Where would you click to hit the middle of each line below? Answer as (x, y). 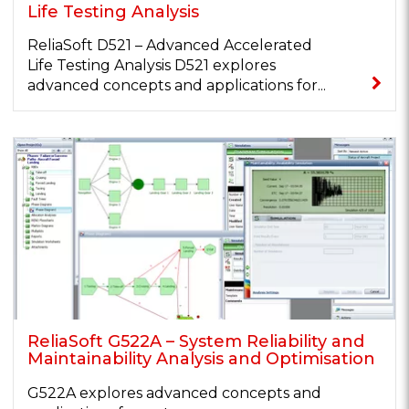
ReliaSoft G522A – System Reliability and (196, 342)
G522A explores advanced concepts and (174, 393)
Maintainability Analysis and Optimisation (201, 359)
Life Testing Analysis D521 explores (152, 66)
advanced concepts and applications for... (177, 86)
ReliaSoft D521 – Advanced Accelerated (170, 46)
